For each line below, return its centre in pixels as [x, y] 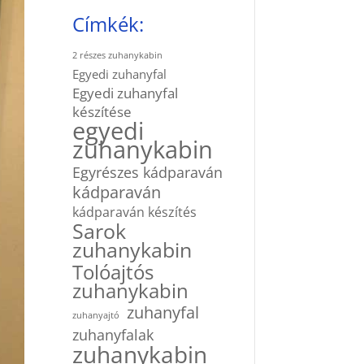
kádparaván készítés [135, 212]
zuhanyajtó [96, 315]
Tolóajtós [113, 271]
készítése [102, 111]
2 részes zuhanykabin [118, 55]
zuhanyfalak [113, 334]
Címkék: [108, 24]
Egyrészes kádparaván [148, 172]
